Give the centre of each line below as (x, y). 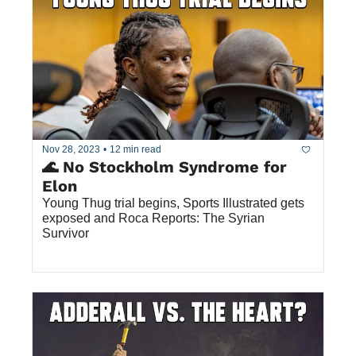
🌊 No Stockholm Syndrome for (164, 166)
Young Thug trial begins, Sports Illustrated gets (173, 203)
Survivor (66, 233)
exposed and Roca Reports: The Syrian (153, 218)
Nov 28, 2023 (71, 150)
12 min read (135, 150)
